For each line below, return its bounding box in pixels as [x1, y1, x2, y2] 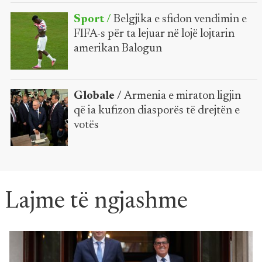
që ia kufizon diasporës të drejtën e [73, 104, 240, 116]
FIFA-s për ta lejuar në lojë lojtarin [73, 28, 235, 40]
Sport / [73, 13, 113, 26]
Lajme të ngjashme [5, 190, 188, 214]
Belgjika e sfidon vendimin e [113, 13, 247, 26]
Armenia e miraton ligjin [123, 89, 241, 102]
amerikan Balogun [73, 43, 162, 55]
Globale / [73, 89, 124, 102]
